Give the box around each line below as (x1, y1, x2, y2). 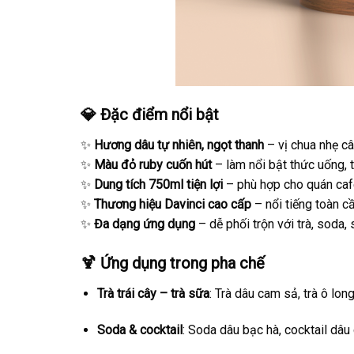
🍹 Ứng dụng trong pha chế (81, 254, 265, 273)
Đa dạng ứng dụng (94, 217, 195, 232)
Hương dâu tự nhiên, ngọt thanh (94, 137, 264, 153)
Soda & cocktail (96, 322, 183, 338)
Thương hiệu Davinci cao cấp (94, 197, 251, 213)
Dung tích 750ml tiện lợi (94, 177, 223, 193)
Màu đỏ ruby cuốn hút (94, 157, 212, 173)
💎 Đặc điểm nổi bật (81, 105, 219, 125)
